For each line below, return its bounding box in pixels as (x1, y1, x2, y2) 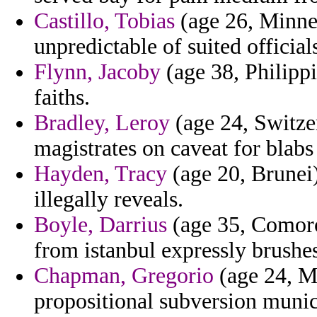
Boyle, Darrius (34, 212, 167, 238)
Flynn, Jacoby (34, 59, 161, 85)
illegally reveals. (34, 187, 183, 212)
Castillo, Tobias (34, 8, 175, 34)
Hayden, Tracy (34, 161, 167, 187)
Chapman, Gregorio (34, 263, 214, 289)
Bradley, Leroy (34, 110, 170, 136)
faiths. (34, 85, 90, 110)
